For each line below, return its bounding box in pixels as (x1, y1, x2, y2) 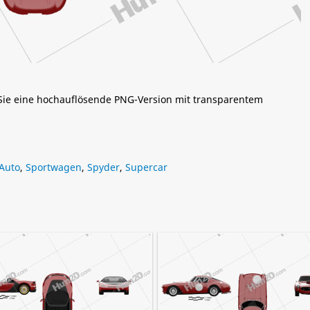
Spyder (87, 161, 120, 174)
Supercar (125, 161, 167, 174)
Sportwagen (26, 161, 82, 174)
